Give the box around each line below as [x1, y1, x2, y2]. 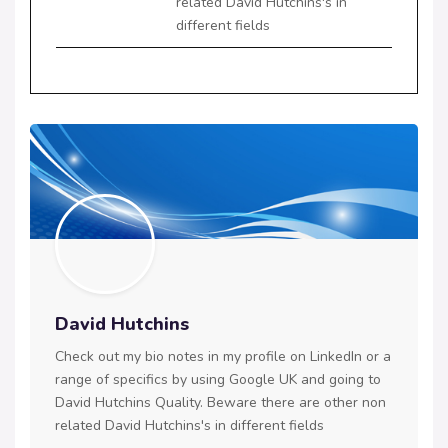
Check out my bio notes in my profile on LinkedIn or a [55, 347, 391, 367]
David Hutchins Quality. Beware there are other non [55, 393, 386, 413]
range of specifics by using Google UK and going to [55, 370, 381, 390]
